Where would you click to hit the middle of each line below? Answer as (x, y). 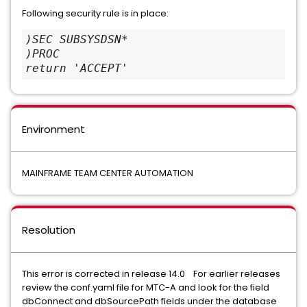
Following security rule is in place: (95, 13)
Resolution (49, 230)
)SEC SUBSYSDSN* (77, 39)
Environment (53, 129)
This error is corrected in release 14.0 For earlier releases (151, 274)
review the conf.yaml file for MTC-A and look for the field (146, 287)
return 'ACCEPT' (77, 68)
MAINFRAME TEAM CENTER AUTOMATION (108, 173)
